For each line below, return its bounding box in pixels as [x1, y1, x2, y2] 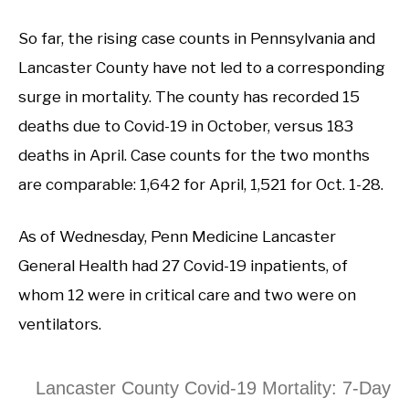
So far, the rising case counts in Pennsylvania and [18, 28, 375, 47]
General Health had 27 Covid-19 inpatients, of [18, 257, 348, 275]
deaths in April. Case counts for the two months [18, 145, 370, 164]
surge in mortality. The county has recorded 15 [18, 87, 360, 106]
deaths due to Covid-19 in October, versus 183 [18, 116, 353, 135]
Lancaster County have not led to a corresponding [18, 58, 385, 77]
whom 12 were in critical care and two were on [18, 286, 356, 304]
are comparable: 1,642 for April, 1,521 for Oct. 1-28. [18, 174, 383, 194]
